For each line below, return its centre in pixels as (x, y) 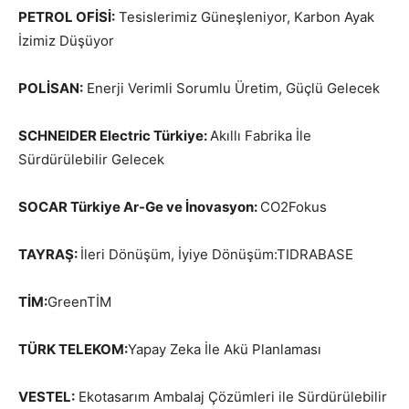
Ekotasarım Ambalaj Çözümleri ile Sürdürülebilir (231, 397)
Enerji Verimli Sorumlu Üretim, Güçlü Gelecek (231, 89)
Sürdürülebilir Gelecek (91, 160)
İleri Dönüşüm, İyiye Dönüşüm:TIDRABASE (217, 255)
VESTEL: (47, 397)
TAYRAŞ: (49, 255)
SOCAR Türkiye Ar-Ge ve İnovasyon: (139, 207)
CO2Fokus (294, 207)
